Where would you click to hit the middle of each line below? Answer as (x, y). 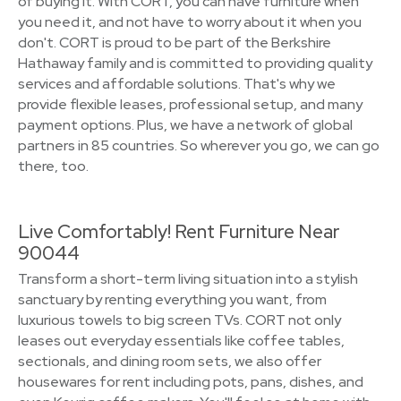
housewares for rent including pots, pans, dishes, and (191, 382)
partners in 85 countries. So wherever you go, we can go (199, 145)
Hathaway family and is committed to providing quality (195, 63)
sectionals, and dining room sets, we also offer (170, 361)
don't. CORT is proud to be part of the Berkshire (175, 43)
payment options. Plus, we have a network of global (185, 125)
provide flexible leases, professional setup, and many (190, 104)
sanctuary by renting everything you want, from (172, 299)
